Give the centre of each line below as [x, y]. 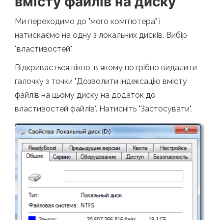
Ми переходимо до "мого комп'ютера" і [88, 21]
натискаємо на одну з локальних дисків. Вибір [101, 35]
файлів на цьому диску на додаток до [85, 95]
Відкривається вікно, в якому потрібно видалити [106, 67]
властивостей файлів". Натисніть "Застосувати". [103, 109]
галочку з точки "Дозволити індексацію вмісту [101, 81]
